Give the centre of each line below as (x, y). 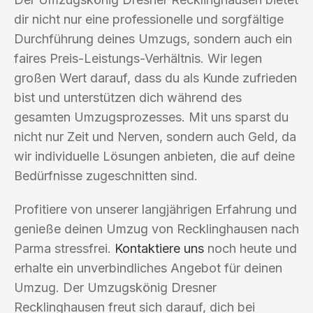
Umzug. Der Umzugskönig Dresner (115, 287)
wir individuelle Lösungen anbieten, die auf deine (154, 156)
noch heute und (250, 248)
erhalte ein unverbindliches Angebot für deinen (148, 268)
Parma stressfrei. (64, 248)
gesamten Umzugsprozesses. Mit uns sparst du (151, 117)
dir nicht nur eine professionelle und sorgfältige (149, 19)
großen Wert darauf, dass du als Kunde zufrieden (155, 78)
